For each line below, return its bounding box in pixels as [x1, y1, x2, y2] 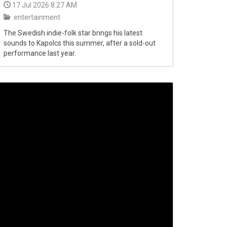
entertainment [12, 13, 60, 21]
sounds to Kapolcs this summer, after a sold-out [4, 39, 156, 47]
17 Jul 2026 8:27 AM [12, 1, 77, 9]
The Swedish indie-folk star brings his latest [4, 29, 142, 37]
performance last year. [4, 49, 76, 57]
